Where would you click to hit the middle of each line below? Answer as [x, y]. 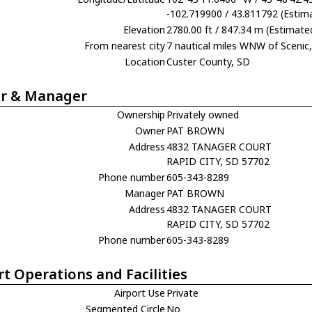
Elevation [145, 29]
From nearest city [125, 45]
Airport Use [140, 292]
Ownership [141, 114]
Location [145, 61]
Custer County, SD [209, 61]
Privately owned [203, 114]
